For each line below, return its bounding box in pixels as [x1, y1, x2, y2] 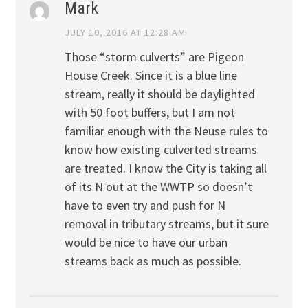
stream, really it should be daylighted [64, 86, 255, 102]
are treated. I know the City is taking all [64, 160, 267, 177]
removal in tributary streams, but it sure [64, 216, 269, 232]
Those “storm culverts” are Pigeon [64, 49, 244, 65]
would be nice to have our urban [64, 234, 228, 251]
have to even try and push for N [64, 197, 225, 214]
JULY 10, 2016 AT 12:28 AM [64, 26, 186, 39]
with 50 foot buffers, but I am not [64, 104, 235, 121]
